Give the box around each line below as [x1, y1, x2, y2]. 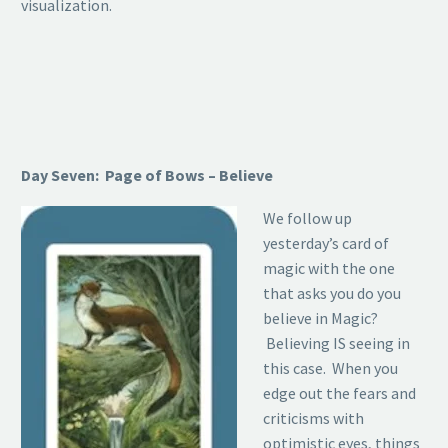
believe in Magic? [262, 307, 378, 328]
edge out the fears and [262, 382, 416, 403]
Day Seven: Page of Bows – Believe [21, 165, 273, 186]
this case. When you [262, 357, 398, 378]
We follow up [262, 207, 352, 228]
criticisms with [262, 407, 364, 428]
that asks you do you [262, 282, 401, 303]
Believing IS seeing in [262, 332, 410, 353]
